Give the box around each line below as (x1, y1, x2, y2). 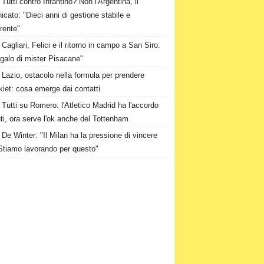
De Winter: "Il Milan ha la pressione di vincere (2, 131, 158, 140)
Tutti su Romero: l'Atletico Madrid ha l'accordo (2, 101, 159, 110)
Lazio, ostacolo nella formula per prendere (2, 71, 145, 80)
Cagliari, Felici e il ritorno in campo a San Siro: (2, 41, 161, 49)
